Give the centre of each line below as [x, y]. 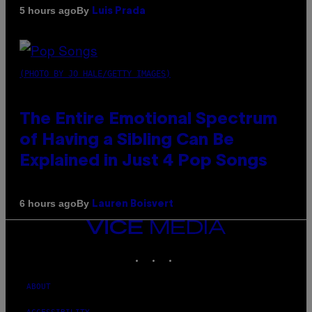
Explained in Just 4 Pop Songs [143, 161]
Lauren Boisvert [133, 204]
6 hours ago [48, 204]
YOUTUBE [211, 251]
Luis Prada [119, 11]
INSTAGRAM [183, 251]
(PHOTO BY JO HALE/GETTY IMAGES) [95, 73]
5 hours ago [48, 11]
